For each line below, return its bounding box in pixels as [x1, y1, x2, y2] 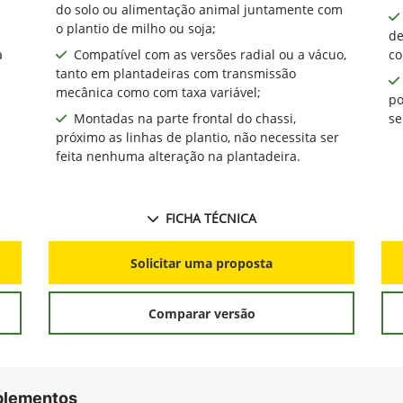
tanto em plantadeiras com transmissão [56, 65, 296, 83]
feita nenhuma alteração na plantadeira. [56, 148, 300, 166]
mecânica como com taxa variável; [56, 84, 261, 102]
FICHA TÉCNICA [165, 210, 256, 228]
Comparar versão [148, 304, 255, 322]
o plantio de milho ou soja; [56, 20, 216, 38]
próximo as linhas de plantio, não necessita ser [56, 129, 339, 147]
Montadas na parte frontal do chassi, [74, 110, 296, 128]
